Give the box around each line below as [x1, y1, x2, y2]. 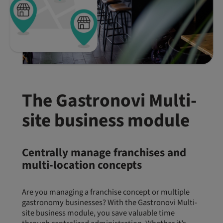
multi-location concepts [22, 156, 142, 173]
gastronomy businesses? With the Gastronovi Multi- [22, 196, 197, 209]
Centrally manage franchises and [22, 144, 186, 161]
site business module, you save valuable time [22, 207, 175, 219]
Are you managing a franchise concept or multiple [22, 186, 190, 198]
